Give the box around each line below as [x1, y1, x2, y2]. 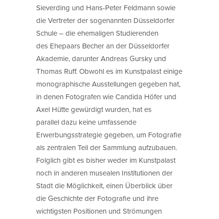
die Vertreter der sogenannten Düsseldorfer [36, 15, 175, 25]
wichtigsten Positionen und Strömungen [36, 205, 162, 216]
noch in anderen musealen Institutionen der [36, 167, 173, 178]
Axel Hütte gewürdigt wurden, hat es [36, 104, 152, 114]
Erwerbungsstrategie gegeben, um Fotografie [36, 129, 181, 140]
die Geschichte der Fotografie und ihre [36, 193, 158, 203]
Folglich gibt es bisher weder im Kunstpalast [36, 154, 175, 165]
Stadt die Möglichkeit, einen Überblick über [36, 180, 173, 191]
